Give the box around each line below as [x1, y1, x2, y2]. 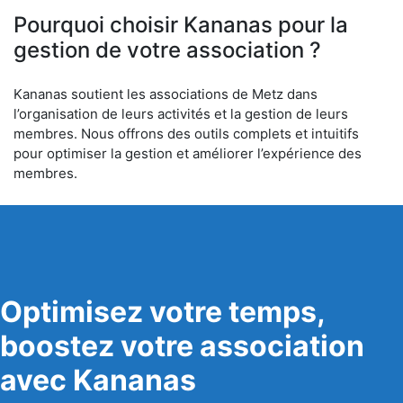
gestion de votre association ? [13, 37, 321, 63]
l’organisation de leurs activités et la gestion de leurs [13, 105, 348, 122]
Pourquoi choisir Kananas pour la [13, 12, 348, 38]
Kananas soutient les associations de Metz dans [13, 85, 318, 103]
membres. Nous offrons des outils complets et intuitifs [13, 125, 359, 142]
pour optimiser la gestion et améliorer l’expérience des [13, 145, 362, 162]
